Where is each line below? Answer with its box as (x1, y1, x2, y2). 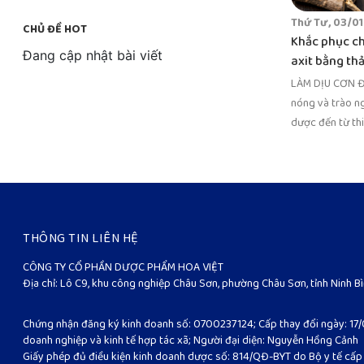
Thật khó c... (290, 131, 345, 155)
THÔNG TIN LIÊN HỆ (23, 226, 139, 253)
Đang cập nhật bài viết (23, 47, 163, 63)
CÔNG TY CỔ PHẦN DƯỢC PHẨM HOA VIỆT (23, 257, 224, 278)
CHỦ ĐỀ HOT (23, 19, 88, 40)
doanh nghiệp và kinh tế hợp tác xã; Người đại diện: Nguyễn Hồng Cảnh (23, 330, 359, 351)
